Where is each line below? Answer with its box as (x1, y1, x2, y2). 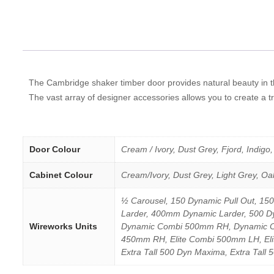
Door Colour (29, 144, 80, 155)
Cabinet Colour (29, 170, 92, 180)
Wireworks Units (29, 221, 97, 232)
